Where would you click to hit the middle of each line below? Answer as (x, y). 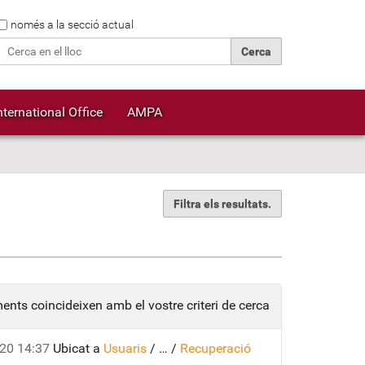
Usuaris (125, 348)
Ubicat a (77, 348)
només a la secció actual (72, 24)
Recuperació (215, 348)
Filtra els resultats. (222, 204)
